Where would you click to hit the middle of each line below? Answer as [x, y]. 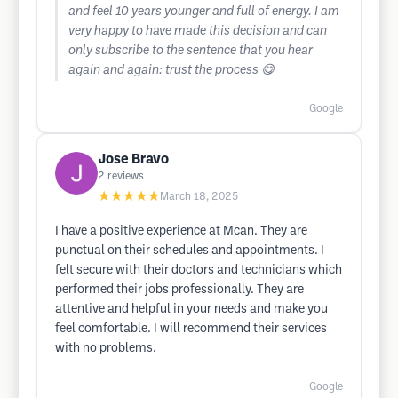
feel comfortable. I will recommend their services [191, 329]
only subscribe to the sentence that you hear [191, 51]
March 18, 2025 [199, 197]
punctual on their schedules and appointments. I [190, 251]
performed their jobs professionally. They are [179, 290]
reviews [126, 176]
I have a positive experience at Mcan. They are [181, 231]
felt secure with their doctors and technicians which [199, 271]
